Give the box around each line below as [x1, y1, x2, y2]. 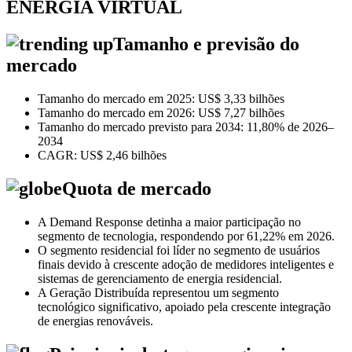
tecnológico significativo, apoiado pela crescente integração [38, 299, 331, 313]
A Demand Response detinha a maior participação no [38, 214, 301, 229]
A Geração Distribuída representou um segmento [38, 285, 279, 299]
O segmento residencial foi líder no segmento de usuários [38, 243, 320, 257]
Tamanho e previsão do [113, 34, 299, 55]
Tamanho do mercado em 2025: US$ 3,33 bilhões [38, 92, 284, 106]
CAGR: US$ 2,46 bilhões [38, 148, 167, 163]
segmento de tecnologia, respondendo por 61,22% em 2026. [38, 229, 335, 243]
